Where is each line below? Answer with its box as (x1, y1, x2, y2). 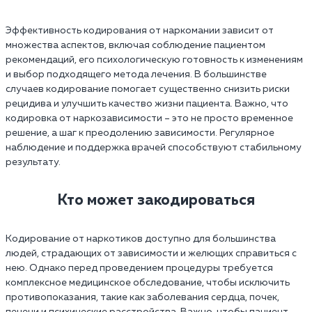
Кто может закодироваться (57, 192, 255, 208)
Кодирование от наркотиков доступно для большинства (6, 233, 276, 244)
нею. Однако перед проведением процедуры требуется (6, 263, 273, 273)
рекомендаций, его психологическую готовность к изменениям (6, 54, 303, 65)
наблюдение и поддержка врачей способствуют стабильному (6, 142, 302, 153)
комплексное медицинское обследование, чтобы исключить (6, 277, 290, 288)
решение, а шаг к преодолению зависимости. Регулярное (6, 127, 274, 138)
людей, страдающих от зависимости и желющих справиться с (6, 248, 297, 258)
